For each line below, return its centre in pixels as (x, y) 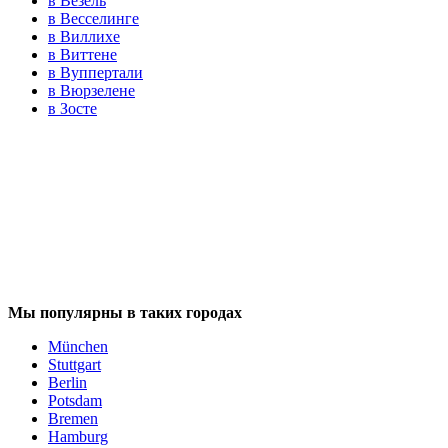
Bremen (73, 419)
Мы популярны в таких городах (125, 313)
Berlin (67, 383)
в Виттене (82, 55)
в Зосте (72, 109)
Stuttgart (74, 365)
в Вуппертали (95, 73)
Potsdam (75, 401)
